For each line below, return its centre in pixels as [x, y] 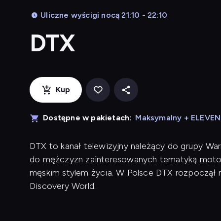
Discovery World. [63, 186]
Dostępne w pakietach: [87, 118]
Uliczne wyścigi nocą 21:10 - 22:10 [104, 15]
